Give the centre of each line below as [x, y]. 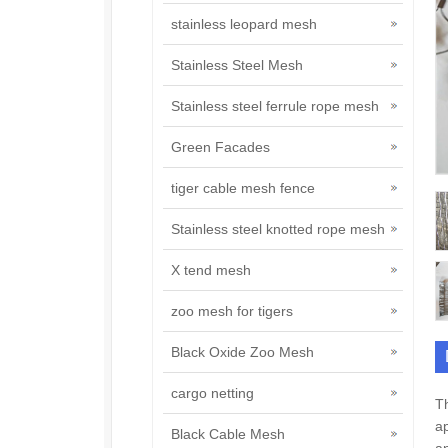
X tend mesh [211, 270]
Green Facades [220, 147]
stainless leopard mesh [244, 24]
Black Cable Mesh [228, 434]
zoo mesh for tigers [232, 311]
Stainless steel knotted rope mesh [278, 229]
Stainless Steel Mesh [237, 65]
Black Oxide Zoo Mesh [242, 352]
